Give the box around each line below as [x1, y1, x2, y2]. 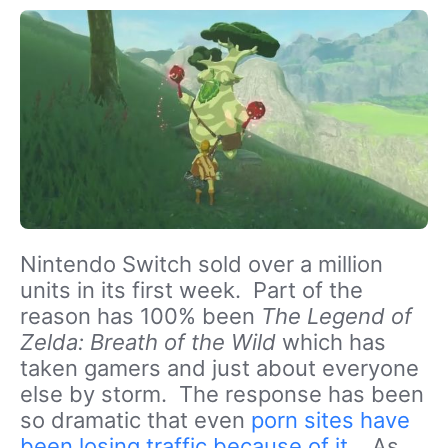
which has [276, 329, 386, 356]
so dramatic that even [20, 407, 251, 434]
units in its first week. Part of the [20, 277, 363, 304]
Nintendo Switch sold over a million [20, 251, 383, 278]
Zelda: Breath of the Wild [20, 329, 276, 356]
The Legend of [261, 303, 412, 330]
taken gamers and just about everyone [20, 355, 419, 382]
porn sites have [251, 407, 410, 434]
